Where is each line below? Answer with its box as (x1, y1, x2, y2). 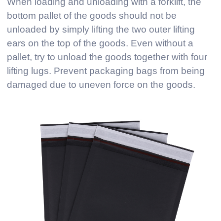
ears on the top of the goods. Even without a (7, 38, 193, 49)
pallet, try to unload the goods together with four (7, 52, 207, 63)
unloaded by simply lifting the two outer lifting (7, 24, 195, 35)
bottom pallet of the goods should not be (7, 10, 177, 21)
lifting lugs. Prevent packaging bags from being (7, 66, 205, 76)
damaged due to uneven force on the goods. (7, 79, 195, 90)
